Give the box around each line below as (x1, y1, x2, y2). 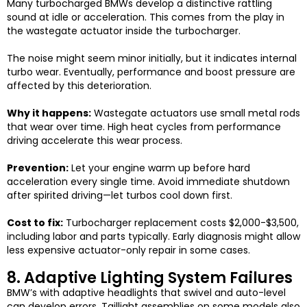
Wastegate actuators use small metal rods (91, 106, 300, 121)
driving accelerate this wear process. (7, 134, 182, 148)
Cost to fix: (7, 216, 63, 230)
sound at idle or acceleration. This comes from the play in (7, 10, 284, 25)
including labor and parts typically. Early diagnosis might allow (7, 230, 300, 244)
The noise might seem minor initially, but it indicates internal (7, 51, 297, 66)
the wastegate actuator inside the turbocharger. (7, 24, 241, 38)
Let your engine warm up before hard (69, 161, 250, 175)
